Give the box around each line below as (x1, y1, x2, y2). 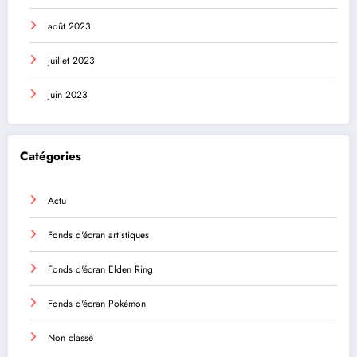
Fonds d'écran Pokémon (48, 296, 146, 311)
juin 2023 (48, 88, 88, 103)
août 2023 (48, 19, 91, 34)
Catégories (20, 147, 81, 166)
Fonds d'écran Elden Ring (48, 261, 153, 277)
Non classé (48, 330, 93, 345)
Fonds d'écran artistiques (48, 227, 149, 242)
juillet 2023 (48, 53, 95, 69)
